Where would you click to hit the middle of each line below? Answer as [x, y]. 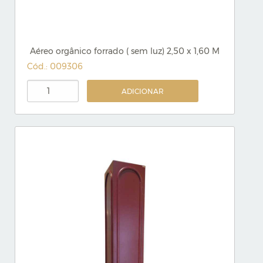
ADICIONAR [143, 91]
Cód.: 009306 [55, 66]
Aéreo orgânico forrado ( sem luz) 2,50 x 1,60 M [125, 51]
